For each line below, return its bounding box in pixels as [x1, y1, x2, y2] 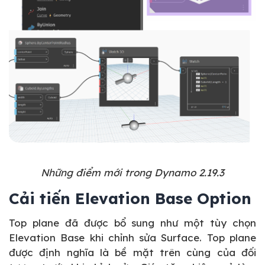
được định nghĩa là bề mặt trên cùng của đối [9, 245, 256, 258]
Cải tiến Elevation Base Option [9, 188, 251, 208]
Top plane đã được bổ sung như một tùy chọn [9, 216, 256, 229]
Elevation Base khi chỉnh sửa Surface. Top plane [9, 231, 256, 244]
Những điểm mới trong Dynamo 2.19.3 [41, 166, 224, 179]
